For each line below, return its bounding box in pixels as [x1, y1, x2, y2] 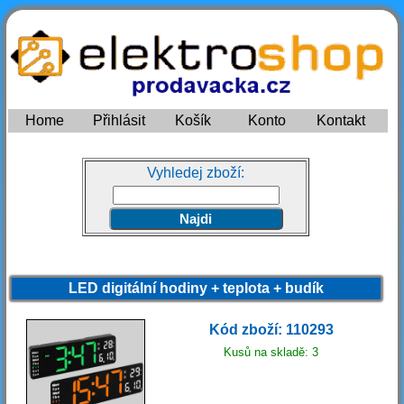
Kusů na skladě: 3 [224, 345, 319, 360]
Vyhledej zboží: [147, 164, 245, 180]
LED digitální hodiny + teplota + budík [68, 280, 324, 297]
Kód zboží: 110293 [208, 322, 334, 338]
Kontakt [317, 113, 366, 129]
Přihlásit [92, 113, 145, 129]
